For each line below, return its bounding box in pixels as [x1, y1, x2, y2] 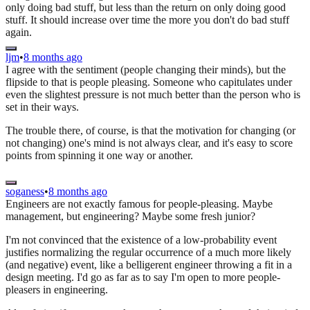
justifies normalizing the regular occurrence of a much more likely [6, 246, 291, 259]
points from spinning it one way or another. [6, 149, 193, 162]
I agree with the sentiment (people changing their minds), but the [6, 64, 286, 76]
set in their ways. [6, 101, 79, 113]
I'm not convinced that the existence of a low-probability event [6, 234, 277, 246]
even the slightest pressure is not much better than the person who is [6, 89, 300, 101]
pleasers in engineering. [6, 284, 108, 296]
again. [6, 26, 32, 39]
